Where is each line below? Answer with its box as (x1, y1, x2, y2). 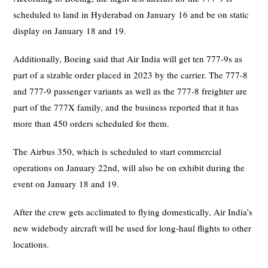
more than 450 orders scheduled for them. (13, 117, 170, 129)
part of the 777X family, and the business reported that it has (13, 100, 239, 113)
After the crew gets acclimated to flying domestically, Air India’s (13, 205, 253, 218)
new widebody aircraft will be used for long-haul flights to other (13, 221, 252, 234)
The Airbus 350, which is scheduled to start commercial (13, 145, 222, 157)
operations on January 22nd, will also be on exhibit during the (13, 161, 245, 173)
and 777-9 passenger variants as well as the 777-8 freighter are (13, 84, 248, 97)
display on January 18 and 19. (13, 24, 127, 36)
